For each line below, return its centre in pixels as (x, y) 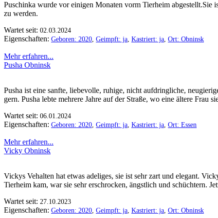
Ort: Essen (182, 125)
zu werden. (21, 13)
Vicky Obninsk (27, 150)
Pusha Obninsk (27, 65)
